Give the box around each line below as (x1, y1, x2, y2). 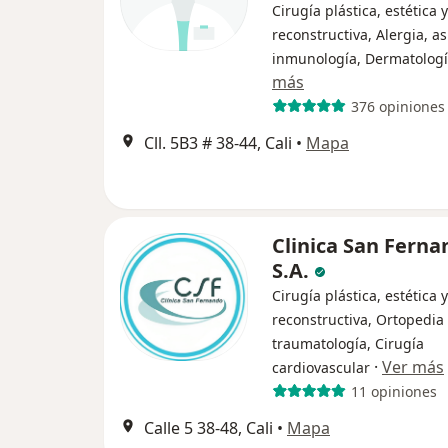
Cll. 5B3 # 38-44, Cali (144, 132, 292, 154)
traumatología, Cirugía (272, 334, 424, 353)
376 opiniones (350, 96, 445, 116)
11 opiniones (350, 381, 437, 401)
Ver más (382, 356, 444, 378)
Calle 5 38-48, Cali (144, 417, 273, 439)
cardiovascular (272, 358, 370, 377)
